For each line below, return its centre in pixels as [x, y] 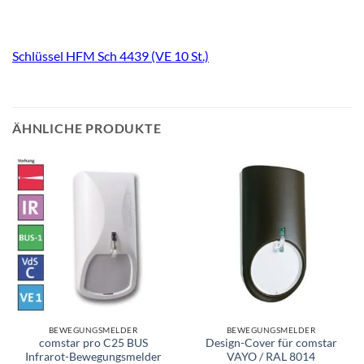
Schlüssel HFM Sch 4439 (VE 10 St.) [110, 55]
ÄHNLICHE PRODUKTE [87, 128]
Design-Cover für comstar [271, 343]
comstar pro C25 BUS [93, 343]
